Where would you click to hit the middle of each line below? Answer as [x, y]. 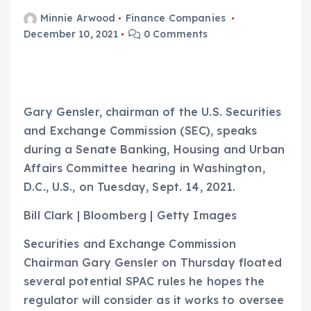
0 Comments [174, 34]
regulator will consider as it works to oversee [154, 300]
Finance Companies [175, 18]
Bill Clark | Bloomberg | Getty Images [131, 216]
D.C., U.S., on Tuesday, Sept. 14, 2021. [130, 187]
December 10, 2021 [71, 34]
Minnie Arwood [78, 18]
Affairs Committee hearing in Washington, [144, 168]
